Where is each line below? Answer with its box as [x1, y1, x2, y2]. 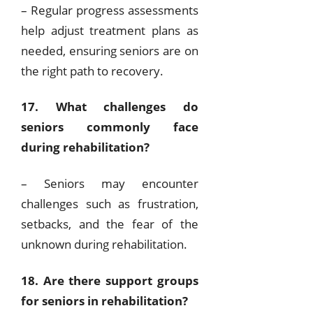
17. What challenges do [21, 99, 198, 115]
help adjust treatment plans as [21, 22, 198, 38]
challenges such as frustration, [21, 195, 198, 212]
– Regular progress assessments [21, 1, 198, 18]
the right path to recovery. [21, 62, 163, 79]
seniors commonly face [21, 119, 198, 136]
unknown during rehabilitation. [21, 235, 187, 252]
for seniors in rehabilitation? [21, 292, 188, 309]
